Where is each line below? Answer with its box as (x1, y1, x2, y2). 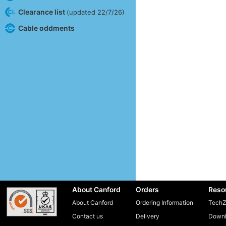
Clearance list (18, 7, 67, 16)
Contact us (72, 212, 103, 220)
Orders (136, 186, 159, 194)
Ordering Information (136, 199, 193, 207)
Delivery (136, 212, 159, 220)
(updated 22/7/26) (66, 8, 125, 16)
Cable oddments (18, 23, 75, 32)
